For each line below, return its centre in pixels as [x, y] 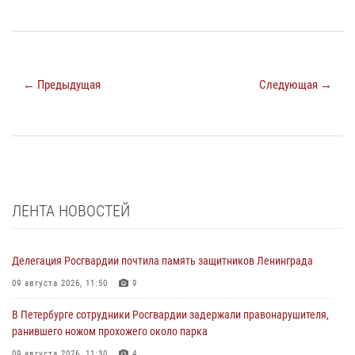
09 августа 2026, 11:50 [60, 283]
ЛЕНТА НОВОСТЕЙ [71, 210]
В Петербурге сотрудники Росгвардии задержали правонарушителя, [170, 314]
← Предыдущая [62, 84]
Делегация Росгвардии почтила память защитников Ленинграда [162, 260]
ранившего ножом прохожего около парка [110, 331]
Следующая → [296, 84]
